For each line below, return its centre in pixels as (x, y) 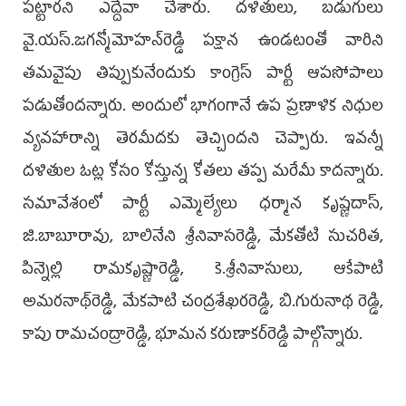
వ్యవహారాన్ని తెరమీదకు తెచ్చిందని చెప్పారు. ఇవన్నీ (203, 140)
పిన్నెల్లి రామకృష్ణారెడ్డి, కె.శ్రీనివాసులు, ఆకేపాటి (203, 271)
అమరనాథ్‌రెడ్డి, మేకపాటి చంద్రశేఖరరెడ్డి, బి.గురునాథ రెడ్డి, (203, 303)
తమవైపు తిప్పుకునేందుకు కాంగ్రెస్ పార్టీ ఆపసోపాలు (203, 75)
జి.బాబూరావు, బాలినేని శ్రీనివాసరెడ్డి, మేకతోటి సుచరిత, (203, 238)
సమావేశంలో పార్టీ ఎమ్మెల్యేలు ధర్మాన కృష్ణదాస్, (203, 205)
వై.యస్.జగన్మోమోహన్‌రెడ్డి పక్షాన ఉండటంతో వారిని (203, 42)
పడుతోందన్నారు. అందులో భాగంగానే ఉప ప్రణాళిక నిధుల (203, 107)
